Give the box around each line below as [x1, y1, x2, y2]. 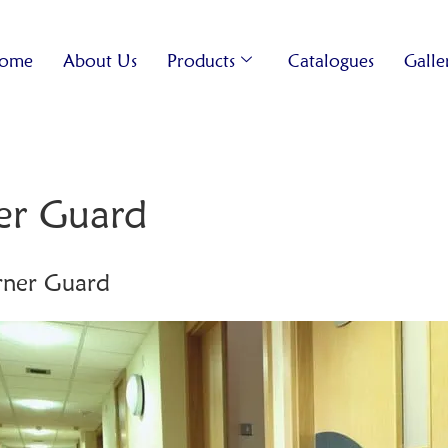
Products [167, 49, 236, 71]
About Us [63, 49, 138, 71]
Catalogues [288, 49, 375, 71]
